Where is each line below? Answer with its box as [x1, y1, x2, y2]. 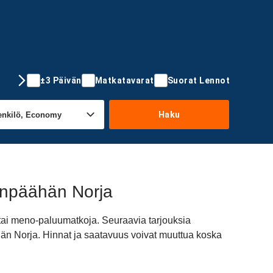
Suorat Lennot [167, 75, 230, 85]
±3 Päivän [40, 75, 82, 85]
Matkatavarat [94, 75, 154, 85]
